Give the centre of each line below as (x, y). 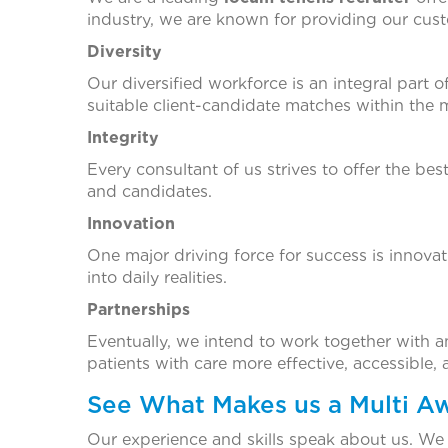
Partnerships (138, 309)
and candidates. (149, 191)
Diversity (124, 51)
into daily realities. (157, 277)
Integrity (123, 137)
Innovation (131, 223)
